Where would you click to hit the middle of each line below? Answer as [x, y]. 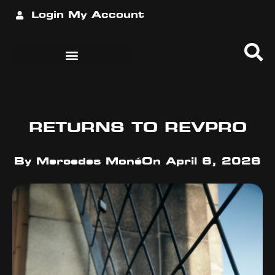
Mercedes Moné [87, 162]
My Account [106, 15]
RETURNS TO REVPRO [137, 128]
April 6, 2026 [213, 162]
